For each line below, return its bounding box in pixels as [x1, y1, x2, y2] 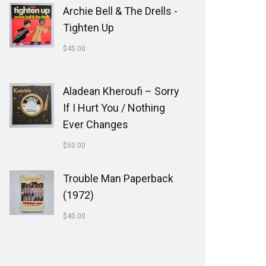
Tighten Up [63, 21, 114, 34]
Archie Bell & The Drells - [63, 5, 178, 17]
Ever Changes [63, 118, 128, 131]
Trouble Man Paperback [63, 172, 173, 185]
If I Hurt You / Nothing [63, 102, 165, 114]
